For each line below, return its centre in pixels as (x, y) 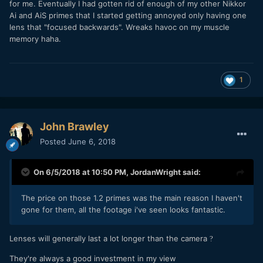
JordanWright (156, 172)
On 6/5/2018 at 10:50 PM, (82, 172)
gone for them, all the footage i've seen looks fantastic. (123, 209)
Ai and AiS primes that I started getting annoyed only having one (128, 16)
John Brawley (75, 126)
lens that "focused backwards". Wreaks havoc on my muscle (119, 27)
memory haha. (36, 39)
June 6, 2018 (92, 141)
